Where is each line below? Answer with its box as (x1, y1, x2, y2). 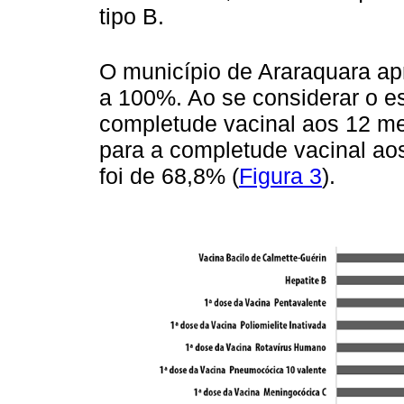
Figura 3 (239, 162, 322, 188)
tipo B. (99, 4, 164, 30)
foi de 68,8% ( (99, 162, 239, 188)
